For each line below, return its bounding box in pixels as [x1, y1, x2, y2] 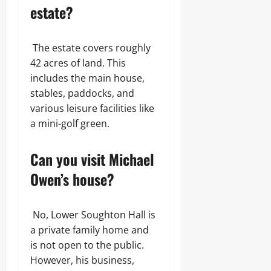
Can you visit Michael [30, 148, 154, 170]
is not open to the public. [30, 238, 144, 252]
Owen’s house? [30, 168, 114, 190]
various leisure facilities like [30, 102, 154, 115]
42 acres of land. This [30, 56, 126, 70]
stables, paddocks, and [30, 87, 134, 100]
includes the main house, [30, 71, 145, 85]
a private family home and [30, 223, 149, 237]
